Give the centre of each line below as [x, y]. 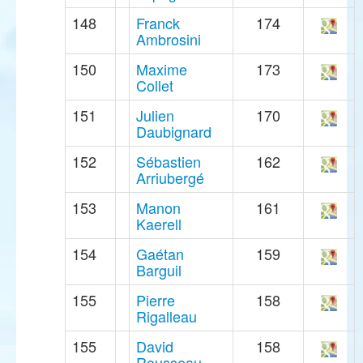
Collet [155, 85]
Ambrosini [169, 39]
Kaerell [159, 224]
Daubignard [174, 132]
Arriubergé [170, 178]
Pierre [156, 300]
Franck [158, 23]
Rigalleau [167, 316]
